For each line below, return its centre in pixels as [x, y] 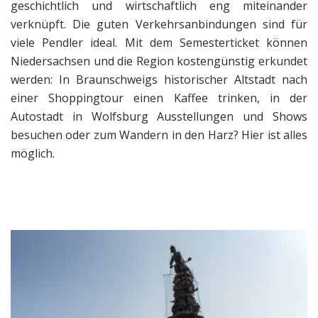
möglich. [33, 154]
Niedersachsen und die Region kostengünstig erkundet [159, 61]
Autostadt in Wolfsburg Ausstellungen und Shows [159, 117]
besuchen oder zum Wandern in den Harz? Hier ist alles [159, 135]
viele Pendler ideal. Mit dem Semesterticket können [159, 43]
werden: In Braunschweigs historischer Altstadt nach [159, 80]
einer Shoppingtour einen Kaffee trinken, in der [159, 98]
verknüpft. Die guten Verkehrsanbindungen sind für [159, 24]
